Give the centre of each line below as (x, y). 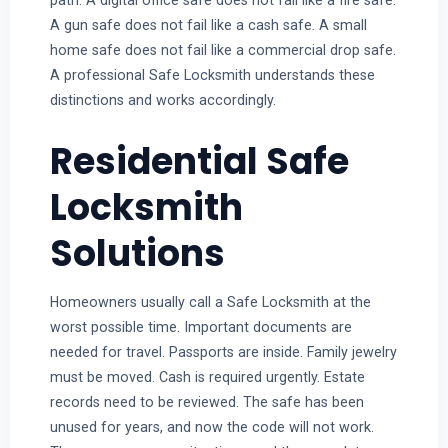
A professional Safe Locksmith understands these (212, 75)
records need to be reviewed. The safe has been (206, 402)
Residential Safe (199, 162)
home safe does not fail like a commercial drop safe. (222, 50)
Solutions (137, 254)
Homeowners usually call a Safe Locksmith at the (210, 302)
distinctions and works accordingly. (162, 100)
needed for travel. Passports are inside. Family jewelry (223, 352)
